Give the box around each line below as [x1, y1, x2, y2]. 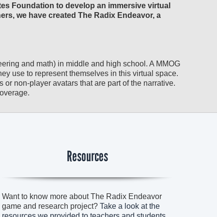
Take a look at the [100, 202, 160, 210]
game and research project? [2, 202, 100, 210]
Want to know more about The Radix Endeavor [2, 192, 162, 201]
